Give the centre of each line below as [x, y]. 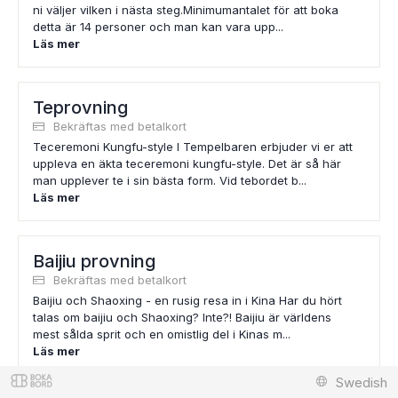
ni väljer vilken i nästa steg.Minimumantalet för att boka [186, 10]
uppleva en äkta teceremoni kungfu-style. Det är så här [187, 163]
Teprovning [80, 107]
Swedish [362, 382]
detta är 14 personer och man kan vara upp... [158, 27]
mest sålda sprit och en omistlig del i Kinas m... [162, 334]
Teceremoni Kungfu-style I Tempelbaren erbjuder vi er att [193, 147]
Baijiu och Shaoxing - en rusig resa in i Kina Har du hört [187, 300]
